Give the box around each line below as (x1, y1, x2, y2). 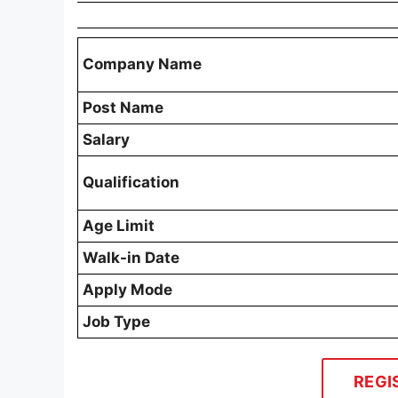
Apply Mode (83, 281, 172, 299)
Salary (83, 131, 130, 149)
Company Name (83, 55, 202, 74)
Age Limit (83, 217, 155, 235)
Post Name (83, 99, 163, 117)
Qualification (83, 173, 179, 192)
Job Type (83, 313, 150, 331)
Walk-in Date (83, 249, 179, 267)
